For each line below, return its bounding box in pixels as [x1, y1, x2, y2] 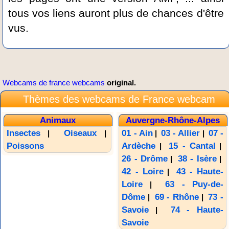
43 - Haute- [176, 167, 224, 177]
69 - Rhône [154, 192, 199, 202]
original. [105, 79, 136, 87]
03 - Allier [161, 128, 200, 139]
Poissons [6, 141, 44, 151]
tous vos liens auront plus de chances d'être [8, 7, 224, 19]
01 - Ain [122, 128, 153, 139]
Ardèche [122, 141, 156, 151]
